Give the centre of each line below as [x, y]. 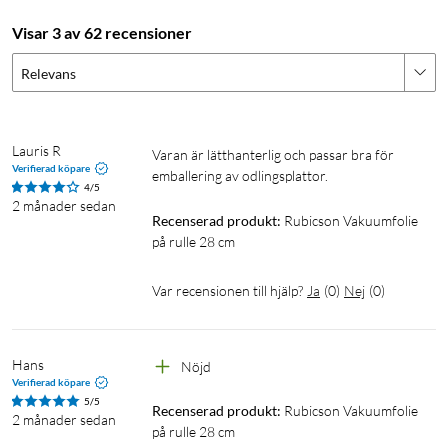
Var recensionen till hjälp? [227, 290]
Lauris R [36, 150]
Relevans [48, 73]
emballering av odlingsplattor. [240, 175]
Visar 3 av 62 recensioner [102, 32]
